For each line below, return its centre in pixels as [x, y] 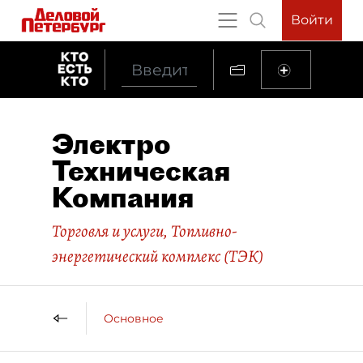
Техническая [141, 171]
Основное [134, 318]
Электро [111, 144]
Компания [123, 197]
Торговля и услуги [108, 231]
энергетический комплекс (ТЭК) [158, 256]
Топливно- [204, 231]
